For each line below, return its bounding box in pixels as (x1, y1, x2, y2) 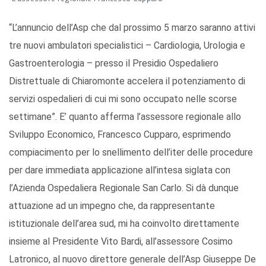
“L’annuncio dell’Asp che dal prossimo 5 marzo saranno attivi (9, 22, 255, 34)
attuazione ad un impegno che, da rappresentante (9, 200, 215, 212)
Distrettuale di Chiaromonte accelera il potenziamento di (9, 75, 245, 87)
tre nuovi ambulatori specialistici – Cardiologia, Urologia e (9, 40, 245, 52)
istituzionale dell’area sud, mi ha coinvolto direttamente (9, 218, 239, 230)
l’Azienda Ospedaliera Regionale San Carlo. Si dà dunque (9, 182, 239, 194)
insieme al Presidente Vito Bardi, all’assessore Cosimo (9, 236, 233, 248)
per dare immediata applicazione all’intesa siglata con (9, 164, 230, 176)
